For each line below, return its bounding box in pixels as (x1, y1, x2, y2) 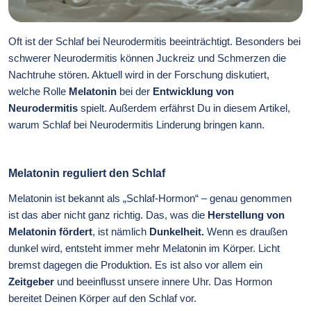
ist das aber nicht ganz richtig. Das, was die (8, 209, 205, 221)
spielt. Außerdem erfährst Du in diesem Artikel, (81, 101, 290, 114)
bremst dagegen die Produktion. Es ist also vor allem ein (8, 259, 262, 271)
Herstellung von (205, 209, 285, 221)
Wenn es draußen (204, 226, 287, 238)
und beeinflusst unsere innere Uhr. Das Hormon (54, 276, 272, 288)
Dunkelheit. (149, 226, 204, 238)
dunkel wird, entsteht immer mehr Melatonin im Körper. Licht (8, 242, 280, 255)
